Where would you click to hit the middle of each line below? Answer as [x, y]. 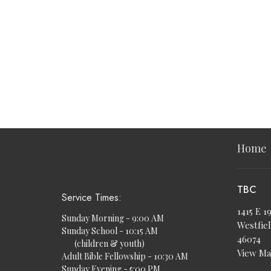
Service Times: [92, 197]
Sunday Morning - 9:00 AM [113, 218]
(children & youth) [103, 244]
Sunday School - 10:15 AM [110, 231]
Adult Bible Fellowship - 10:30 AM [125, 256]
